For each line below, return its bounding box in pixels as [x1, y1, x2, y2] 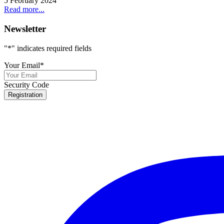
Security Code [4, 80, 49, 89]
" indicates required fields [11, 43, 91, 52]
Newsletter [4, 23, 46, 34]
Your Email [4, 60, 40, 69]
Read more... [4, 5, 44, 14]
